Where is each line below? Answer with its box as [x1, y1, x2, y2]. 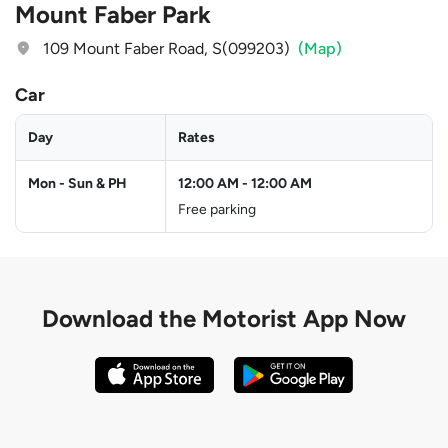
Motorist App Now [202, 304, 406, 333]
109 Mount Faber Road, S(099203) [43, 39, 290, 58]
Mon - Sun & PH [28, 175, 127, 192]
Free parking [178, 201, 256, 218]
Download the [42, 304, 202, 333]
